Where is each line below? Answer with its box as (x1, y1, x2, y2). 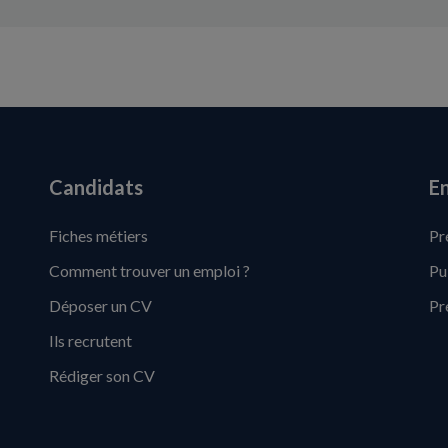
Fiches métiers (48, 226, 148, 246)
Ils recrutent (48, 331, 132, 351)
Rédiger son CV (48, 366, 155, 386)
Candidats (48, 175, 143, 200)
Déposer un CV (48, 296, 152, 316)
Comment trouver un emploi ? (48, 261, 250, 281)
